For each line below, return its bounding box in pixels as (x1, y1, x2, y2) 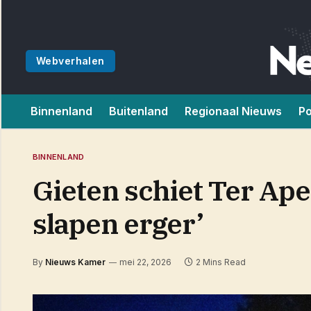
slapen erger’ (33, 205, 203, 242)
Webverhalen (36, 55, 105, 67)
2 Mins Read (196, 257, 246, 267)
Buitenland (109, 104, 168, 118)
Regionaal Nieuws (185, 104, 282, 118)
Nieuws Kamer (45, 257, 106, 267)
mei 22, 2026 (119, 257, 171, 267)
